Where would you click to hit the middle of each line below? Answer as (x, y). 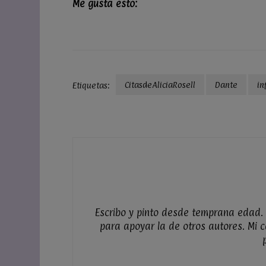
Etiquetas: (91, 85)
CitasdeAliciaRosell (160, 84)
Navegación (110, 105)
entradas (101, 133)
